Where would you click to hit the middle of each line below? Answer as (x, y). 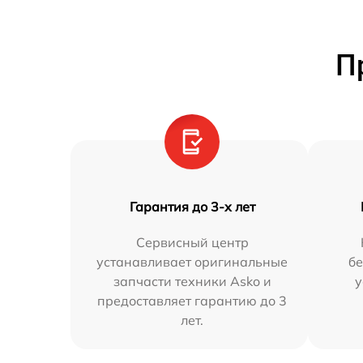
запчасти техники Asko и (192, 282)
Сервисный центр (192, 243)
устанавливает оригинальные (192, 262)
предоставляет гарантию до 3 (192, 301)
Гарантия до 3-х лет (192, 207)
